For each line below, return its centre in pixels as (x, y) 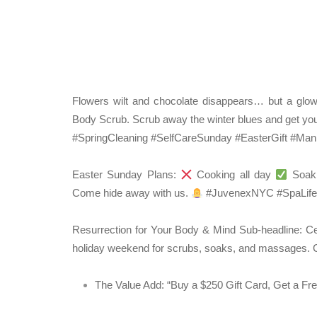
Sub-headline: (270, 230)
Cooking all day (234, 174)
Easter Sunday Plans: (126, 174)
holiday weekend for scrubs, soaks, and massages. (192, 248)
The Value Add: (129, 285)
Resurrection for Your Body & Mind (156, 230)
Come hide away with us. (132, 193)
